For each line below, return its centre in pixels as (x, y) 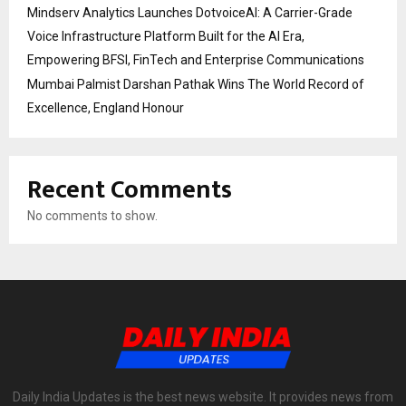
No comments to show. (92, 215)
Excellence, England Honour (106, 107)
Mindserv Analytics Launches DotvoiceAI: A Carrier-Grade (190, 12)
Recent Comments (130, 189)
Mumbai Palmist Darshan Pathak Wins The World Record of (196, 84)
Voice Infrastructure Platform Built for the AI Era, (166, 36)
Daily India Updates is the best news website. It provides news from (203, 396)
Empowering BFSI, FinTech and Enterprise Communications (196, 59)
